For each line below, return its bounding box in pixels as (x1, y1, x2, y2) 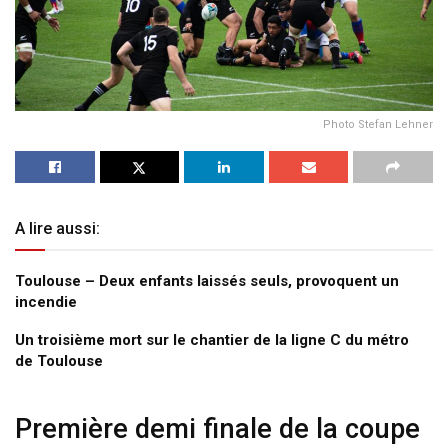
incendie (15, 292, 77, 311)
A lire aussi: (15, 218, 100, 238)
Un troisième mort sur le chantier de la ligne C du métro (15, 330, 409, 349)
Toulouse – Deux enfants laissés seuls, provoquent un (15, 271, 399, 290)
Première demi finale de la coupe (15, 413, 420, 446)
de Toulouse (15, 351, 103, 370)
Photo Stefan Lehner (323, 117, 433, 131)
